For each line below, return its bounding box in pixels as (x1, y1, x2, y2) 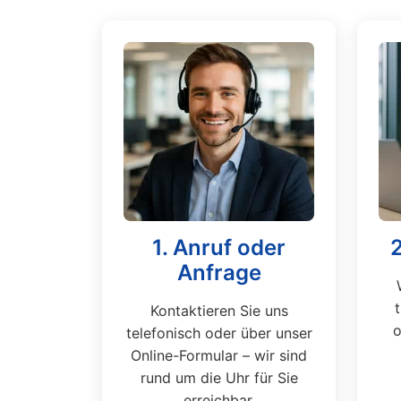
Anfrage (176, 260, 261, 286)
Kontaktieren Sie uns (149, 302, 288, 320)
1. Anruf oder (152, 235, 286, 260)
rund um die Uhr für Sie (140, 369, 298, 387)
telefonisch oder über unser (125, 324, 312, 342)
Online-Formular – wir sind (131, 346, 307, 364)
